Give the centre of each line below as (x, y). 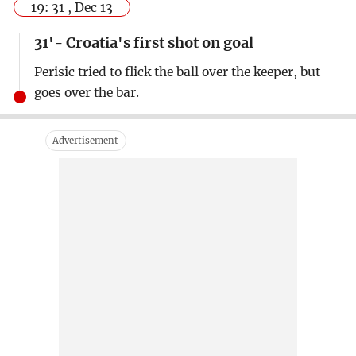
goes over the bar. (86, 93)
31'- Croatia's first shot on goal (143, 42)
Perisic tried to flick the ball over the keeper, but (177, 72)
